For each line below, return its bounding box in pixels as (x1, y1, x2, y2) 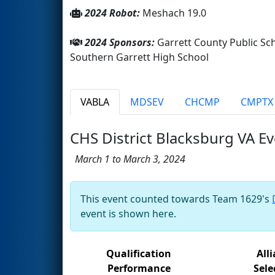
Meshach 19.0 (142, 6, 206, 20)
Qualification (106, 246, 171, 260)
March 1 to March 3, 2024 (70, 152, 185, 166)
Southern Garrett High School (70, 50, 209, 64)
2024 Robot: (85, 6, 142, 20)
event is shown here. (80, 206, 176, 220)
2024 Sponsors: (85, 35, 157, 49)
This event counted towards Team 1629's (80, 192, 272, 206)
